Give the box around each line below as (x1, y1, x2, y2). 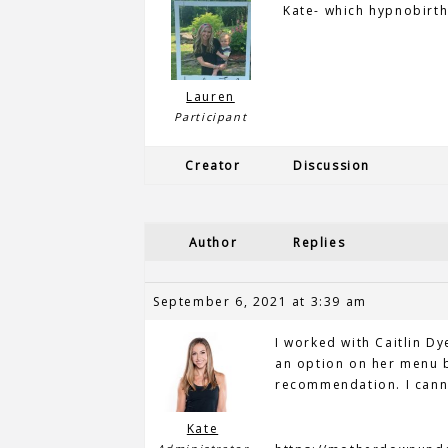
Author (188, 234, 238, 251)
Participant (173, 109, 248, 124)
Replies (293, 234, 346, 251)
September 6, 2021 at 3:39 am (153, 293, 367, 310)
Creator (185, 157, 241, 174)
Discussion (293, 157, 370, 174)
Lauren (186, 88, 235, 105)
